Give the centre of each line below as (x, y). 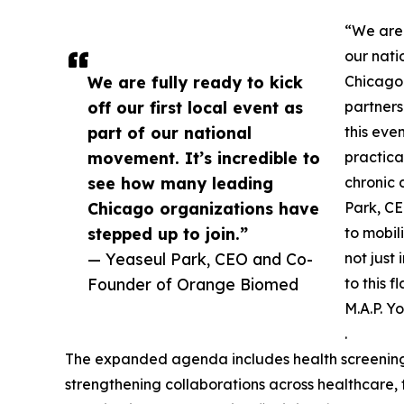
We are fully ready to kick (195, 83)
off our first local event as (195, 108)
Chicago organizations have (203, 209)
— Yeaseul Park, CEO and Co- (200, 259)
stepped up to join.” (168, 234)
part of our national (170, 133)
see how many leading (180, 184)
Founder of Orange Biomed (193, 285)
